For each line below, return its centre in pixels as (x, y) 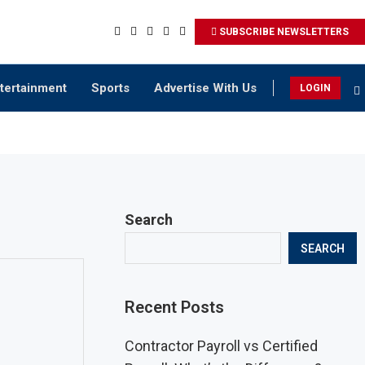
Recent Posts (175, 307)
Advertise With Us (205, 88)
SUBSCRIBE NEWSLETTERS (283, 32)
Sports (110, 88)
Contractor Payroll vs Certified (222, 346)
